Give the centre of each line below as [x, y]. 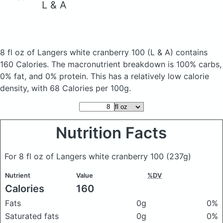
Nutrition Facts [111, 133]
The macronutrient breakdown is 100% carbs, [136, 64]
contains [190, 52]
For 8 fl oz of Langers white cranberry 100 [85, 156]
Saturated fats [32, 216]
